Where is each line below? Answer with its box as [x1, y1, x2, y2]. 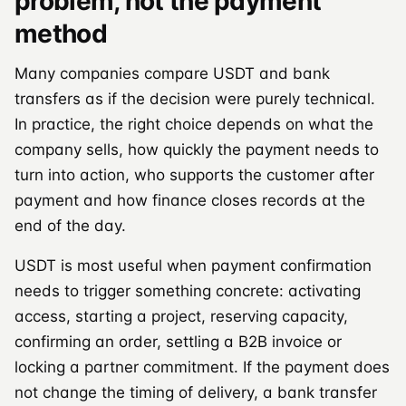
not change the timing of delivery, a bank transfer [14, 382, 377, 401]
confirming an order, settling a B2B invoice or [14, 332, 342, 351]
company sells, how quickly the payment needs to [14, 140, 379, 159]
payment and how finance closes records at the [14, 190, 365, 209]
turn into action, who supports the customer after [14, 165, 374, 184]
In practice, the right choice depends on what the [14, 114, 373, 133]
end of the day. [14, 216, 126, 235]
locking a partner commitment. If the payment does [14, 357, 390, 376]
